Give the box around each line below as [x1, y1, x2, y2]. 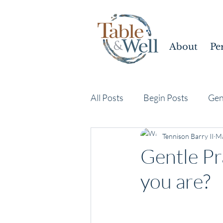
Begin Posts [143, 92, 188, 103]
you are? [140, 169, 211, 193]
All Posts [91, 92, 123, 103]
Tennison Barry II [162, 131, 214, 140]
